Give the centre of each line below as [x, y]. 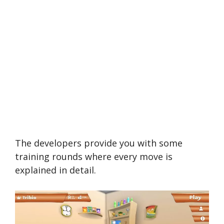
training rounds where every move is [94, 156]
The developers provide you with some [99, 143]
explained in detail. [55, 170]
